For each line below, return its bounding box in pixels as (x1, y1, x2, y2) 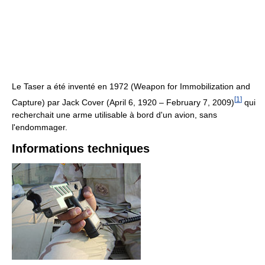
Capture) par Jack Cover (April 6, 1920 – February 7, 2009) (12, 98, 234, 108)
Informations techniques (12, 142, 150, 156)
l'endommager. (12, 122, 67, 132)
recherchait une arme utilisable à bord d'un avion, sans (12, 110, 217, 120)
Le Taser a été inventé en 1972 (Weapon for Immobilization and (12, 82, 250, 92)
